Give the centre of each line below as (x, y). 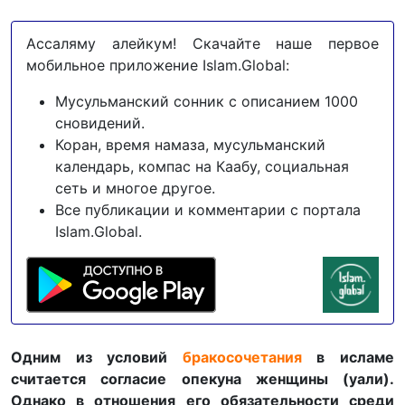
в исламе (348, 358)
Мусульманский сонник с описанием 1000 (207, 101)
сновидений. (100, 123)
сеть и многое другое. (135, 188)
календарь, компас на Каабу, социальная (202, 166)
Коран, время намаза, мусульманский (190, 145)
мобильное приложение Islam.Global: (158, 65)
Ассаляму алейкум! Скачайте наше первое (202, 43)
